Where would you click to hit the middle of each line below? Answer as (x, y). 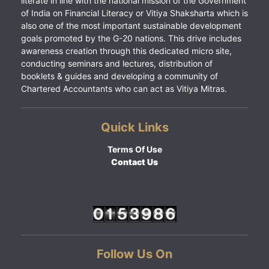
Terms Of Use (134, 149)
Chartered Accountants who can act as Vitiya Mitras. (124, 88)
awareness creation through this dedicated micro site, (126, 50)
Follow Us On (134, 254)
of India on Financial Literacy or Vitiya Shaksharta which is (134, 13)
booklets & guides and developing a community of (119, 76)
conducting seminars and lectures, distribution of (117, 63)
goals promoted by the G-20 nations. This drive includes (131, 38)
